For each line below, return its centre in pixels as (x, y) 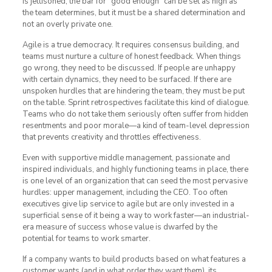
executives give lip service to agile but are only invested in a (128, 204)
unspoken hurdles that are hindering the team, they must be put (133, 91)
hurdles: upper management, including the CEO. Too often (125, 193)
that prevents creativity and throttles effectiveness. (111, 138)
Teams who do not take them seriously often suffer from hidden (135, 114)
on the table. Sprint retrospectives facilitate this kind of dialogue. (136, 103)
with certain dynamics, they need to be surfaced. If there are (127, 80)
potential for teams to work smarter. (86, 239)
